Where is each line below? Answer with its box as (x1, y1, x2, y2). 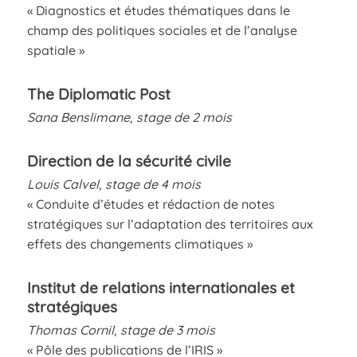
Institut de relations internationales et (26, 277, 295, 297)
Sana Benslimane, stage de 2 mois (26, 108, 232, 125)
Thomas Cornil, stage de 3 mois (26, 321, 215, 338)
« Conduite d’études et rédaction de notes (26, 195, 275, 212)
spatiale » (26, 41, 84, 58)
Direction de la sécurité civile (26, 151, 231, 171)
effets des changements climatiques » (26, 235, 253, 252)
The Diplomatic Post (26, 84, 171, 104)
